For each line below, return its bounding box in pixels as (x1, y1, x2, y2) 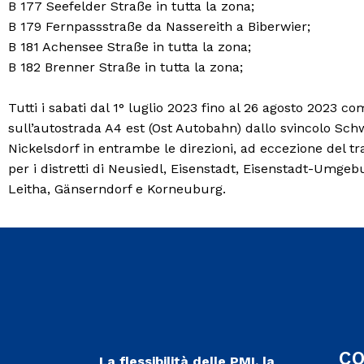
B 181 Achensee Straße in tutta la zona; (8, 39, 251, 54)
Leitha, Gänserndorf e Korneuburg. (8, 181, 226, 197)
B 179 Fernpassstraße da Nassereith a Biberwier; (8, 19, 310, 34)
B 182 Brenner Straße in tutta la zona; (8, 59, 243, 75)
